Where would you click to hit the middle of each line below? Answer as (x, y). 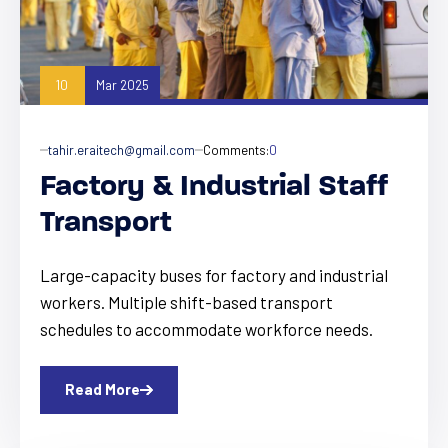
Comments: (236, 149)
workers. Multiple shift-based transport (186, 301)
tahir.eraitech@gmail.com (121, 149)
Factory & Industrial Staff (214, 187)
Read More (102, 389)
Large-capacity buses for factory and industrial (214, 274)
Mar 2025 (122, 85)
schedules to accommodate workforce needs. (206, 328)
